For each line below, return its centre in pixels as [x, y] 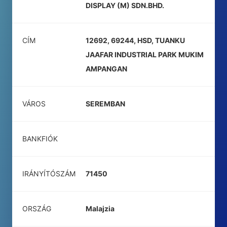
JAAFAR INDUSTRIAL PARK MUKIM [145, 54]
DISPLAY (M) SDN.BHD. [125, 5]
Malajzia [100, 209]
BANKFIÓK [40, 139]
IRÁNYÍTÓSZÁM [49, 174]
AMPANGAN [106, 69]
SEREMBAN [105, 104]
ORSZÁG [37, 209]
